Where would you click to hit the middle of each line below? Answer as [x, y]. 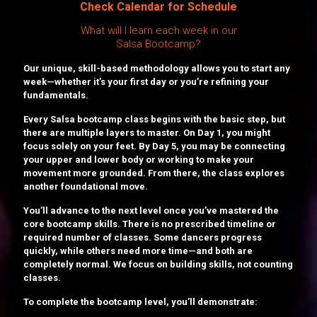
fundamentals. [56, 95]
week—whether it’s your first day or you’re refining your [146, 81]
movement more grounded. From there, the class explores [154, 173]
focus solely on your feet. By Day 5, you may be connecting [154, 146]
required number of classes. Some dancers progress [143, 237]
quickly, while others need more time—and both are [138, 250]
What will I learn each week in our [158, 30]
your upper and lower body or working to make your [139, 159]
